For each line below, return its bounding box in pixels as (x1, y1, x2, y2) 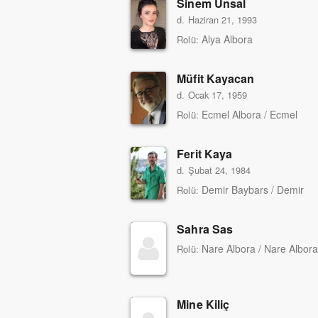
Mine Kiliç (177, 296, 229, 313)
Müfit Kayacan (177, 70, 254, 87)
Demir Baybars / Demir (201, 182, 305, 197)
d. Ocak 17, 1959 (177, 88, 247, 102)
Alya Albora (201, 32, 253, 47)
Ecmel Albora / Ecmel (201, 107, 298, 122)
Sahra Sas (177, 221, 233, 238)
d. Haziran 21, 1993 (177, 13, 258, 27)
